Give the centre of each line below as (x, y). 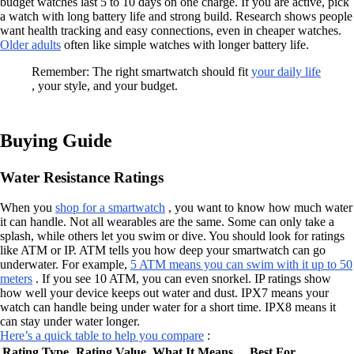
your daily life (286, 72)
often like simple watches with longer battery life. (185, 45)
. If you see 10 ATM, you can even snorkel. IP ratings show (182, 279)
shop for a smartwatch (110, 208)
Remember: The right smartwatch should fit (141, 72)
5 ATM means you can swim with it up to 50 (241, 265)
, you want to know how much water (259, 208)
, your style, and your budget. (105, 86)
